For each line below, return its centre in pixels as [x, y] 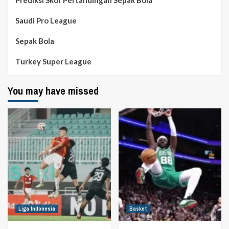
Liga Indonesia [37, 208]
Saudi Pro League [46, 20]
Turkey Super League [53, 61]
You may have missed [53, 90]
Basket [138, 208]
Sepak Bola [35, 41]
